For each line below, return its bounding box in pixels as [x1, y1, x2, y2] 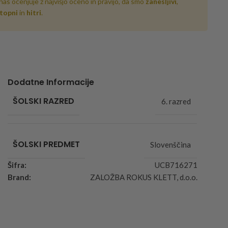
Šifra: [8, 160, 27, 169]
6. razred [161, 96, 191, 106]
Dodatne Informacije [8, 76, 95, 88]
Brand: [8, 172, 32, 182]
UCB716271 [154, 160, 197, 169]
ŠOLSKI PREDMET [13, 138, 80, 150]
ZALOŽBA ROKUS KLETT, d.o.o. [90, 172, 197, 182]
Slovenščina [150, 139, 191, 149]
